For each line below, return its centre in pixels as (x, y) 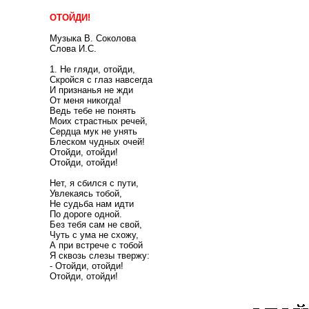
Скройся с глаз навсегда (101, 80)
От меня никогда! (86, 100)
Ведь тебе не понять (93, 111)
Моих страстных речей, (99, 121)
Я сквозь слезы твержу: (100, 256)
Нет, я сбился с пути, (94, 183)
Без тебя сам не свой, (96, 225)
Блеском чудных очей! (97, 142)
